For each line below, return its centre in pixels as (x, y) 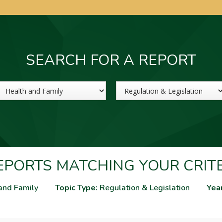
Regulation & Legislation (143, 188)
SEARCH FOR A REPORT (111, 60)
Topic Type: (76, 188)
